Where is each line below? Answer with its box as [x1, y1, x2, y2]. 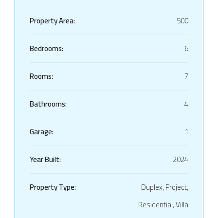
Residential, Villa [138, 197, 188, 212]
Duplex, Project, [141, 180, 188, 194]
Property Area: [30, 13, 75, 28]
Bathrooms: [30, 96, 67, 111]
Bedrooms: [30, 41, 63, 55]
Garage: [30, 124, 54, 139]
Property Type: [30, 180, 76, 194]
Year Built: [30, 152, 61, 166]
